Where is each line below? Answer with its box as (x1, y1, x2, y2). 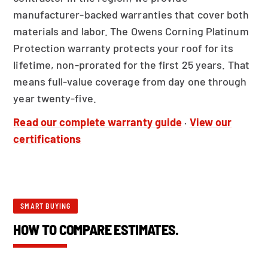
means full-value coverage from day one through (13, 75, 247, 88)
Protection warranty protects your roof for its (13, 41, 234, 54)
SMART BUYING (20, 202, 71, 210)
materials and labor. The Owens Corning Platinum (13, 25, 249, 38)
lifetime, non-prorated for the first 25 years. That (13, 58, 249, 71)
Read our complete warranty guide (13, 115, 182, 129)
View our (189, 115, 232, 129)
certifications (13, 132, 81, 145)
